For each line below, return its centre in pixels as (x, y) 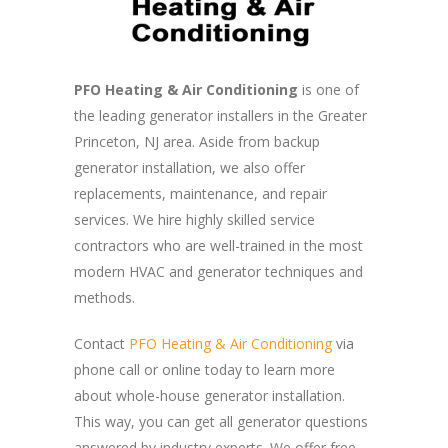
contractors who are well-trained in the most (218, 246)
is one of (328, 90)
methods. (104, 298)
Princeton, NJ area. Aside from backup (197, 142)
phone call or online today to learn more (204, 370)
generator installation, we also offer (189, 168)
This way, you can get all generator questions (221, 422)
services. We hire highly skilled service (194, 220)
